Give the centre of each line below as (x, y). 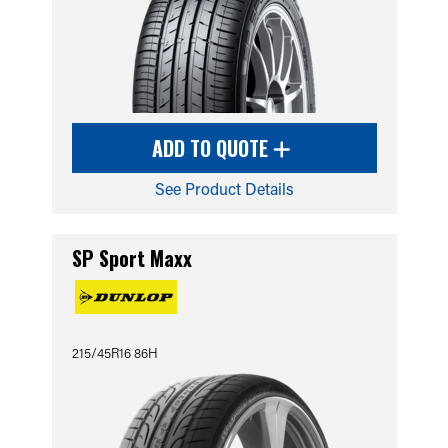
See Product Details (224, 188)
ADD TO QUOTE (212, 148)
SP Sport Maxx (131, 258)
